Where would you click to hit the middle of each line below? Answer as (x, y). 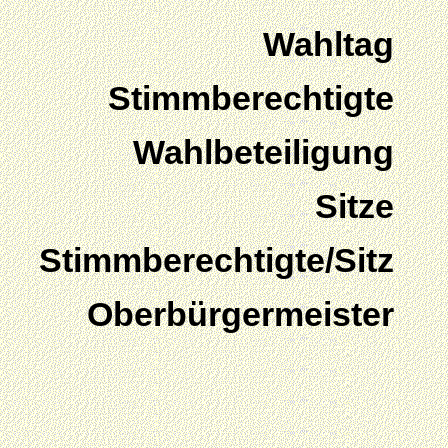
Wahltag (328, 44)
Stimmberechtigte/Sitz (216, 260)
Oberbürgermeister (240, 314)
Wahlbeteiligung (263, 152)
